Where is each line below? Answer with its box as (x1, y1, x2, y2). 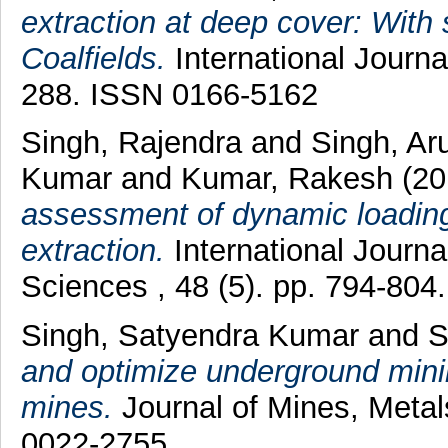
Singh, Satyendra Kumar (20, 318, 359, 354)
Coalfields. (20, 40, 166, 76)
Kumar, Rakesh (180, 161, 393, 197)
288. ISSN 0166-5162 (20, 76, 318, 112)
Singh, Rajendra (20, 125, 251, 161)
